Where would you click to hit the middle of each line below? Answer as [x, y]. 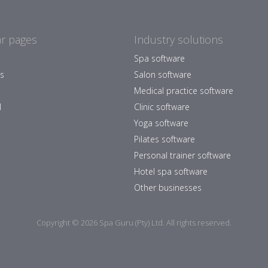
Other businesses [168, 188]
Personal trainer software [182, 155]
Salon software [163, 74]
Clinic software [162, 107]
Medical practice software [184, 91]
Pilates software [165, 139]
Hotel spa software [171, 171]
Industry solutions [179, 39]
